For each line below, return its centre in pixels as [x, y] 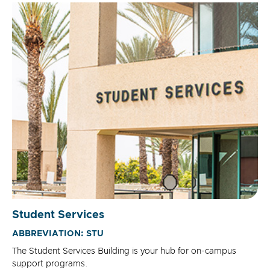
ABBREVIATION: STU [58, 234]
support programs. [50, 264]
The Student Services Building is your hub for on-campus [124, 251]
